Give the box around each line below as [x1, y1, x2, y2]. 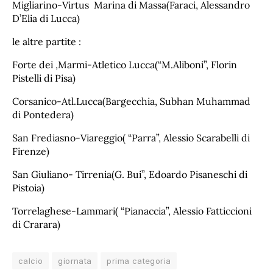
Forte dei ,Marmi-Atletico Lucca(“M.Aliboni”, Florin [12, 58, 237, 71]
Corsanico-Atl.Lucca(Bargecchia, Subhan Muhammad [12, 94, 250, 107]
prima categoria [107, 255, 171, 266]
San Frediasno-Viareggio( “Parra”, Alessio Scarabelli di [12, 131, 250, 144]
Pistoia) [12, 181, 44, 194]
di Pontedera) [12, 108, 74, 121]
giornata [58, 255, 92, 266]
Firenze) [12, 144, 49, 157]
